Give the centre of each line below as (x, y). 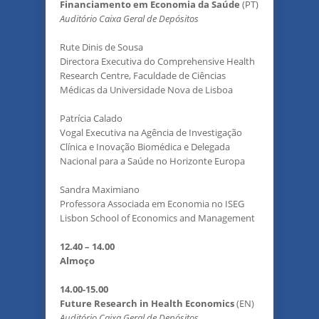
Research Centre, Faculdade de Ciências (143, 75)
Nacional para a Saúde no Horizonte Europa (152, 161)
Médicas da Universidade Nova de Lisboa (146, 90)
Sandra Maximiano (100, 189)
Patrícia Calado (91, 118)
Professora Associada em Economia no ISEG (152, 204)
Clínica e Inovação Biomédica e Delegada (145, 147)
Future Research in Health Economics (148, 303)
